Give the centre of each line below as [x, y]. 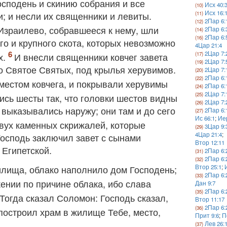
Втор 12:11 [210, 142]
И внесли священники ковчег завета [91, 57]
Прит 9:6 [207, 215]
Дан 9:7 [205, 183]
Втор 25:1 [209, 167]
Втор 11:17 [210, 199]
